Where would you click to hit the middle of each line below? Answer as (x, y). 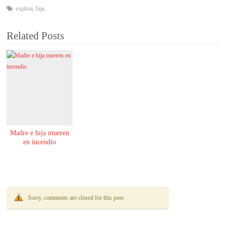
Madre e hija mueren (40, 133)
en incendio (40, 142)
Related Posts (36, 36)
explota (24, 9)
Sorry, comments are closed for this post (76, 197)
